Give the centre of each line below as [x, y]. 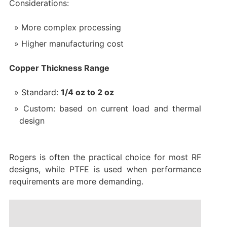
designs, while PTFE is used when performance [105, 169]
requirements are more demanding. [76, 181]
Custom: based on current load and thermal [112, 108]
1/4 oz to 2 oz [87, 92]
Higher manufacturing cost [72, 43]
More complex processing [71, 27]
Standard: [41, 92]
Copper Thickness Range [59, 68]
